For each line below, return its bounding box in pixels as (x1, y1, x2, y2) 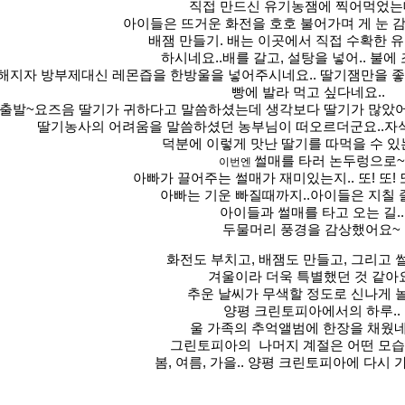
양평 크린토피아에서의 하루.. (222, 304, 400, 318)
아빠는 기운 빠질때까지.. (159, 188, 310, 202)
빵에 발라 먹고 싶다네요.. (231, 85, 389, 99)
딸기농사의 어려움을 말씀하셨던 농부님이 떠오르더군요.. (37, 119, 384, 134)
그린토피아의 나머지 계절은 (170, 338, 347, 353)
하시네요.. (161, 51, 222, 65)
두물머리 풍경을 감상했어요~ (222, 222, 400, 237)
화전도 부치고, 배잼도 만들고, (166, 252, 351, 267)
